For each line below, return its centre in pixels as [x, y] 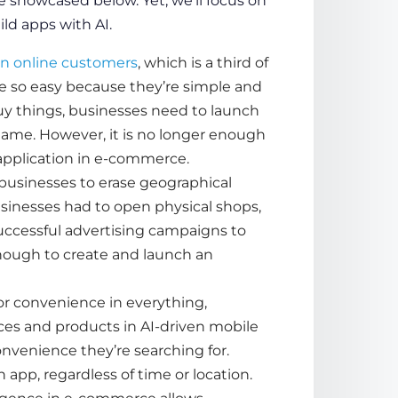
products [87, 326]
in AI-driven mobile [189, 326]
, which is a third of [203, 62]
